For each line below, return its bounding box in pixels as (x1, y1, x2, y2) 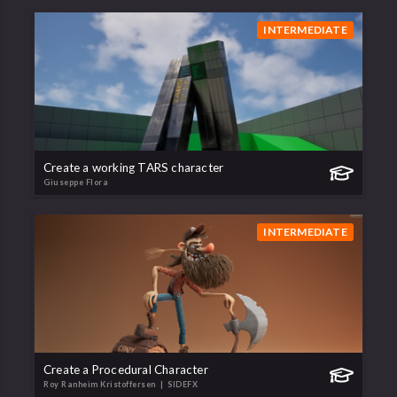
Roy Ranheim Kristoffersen (43, 379, 158, 390)
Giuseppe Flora (43, 177, 108, 188)
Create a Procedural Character (43, 362, 208, 378)
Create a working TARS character (43, 160, 224, 175)
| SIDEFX (158, 379, 198, 390)
